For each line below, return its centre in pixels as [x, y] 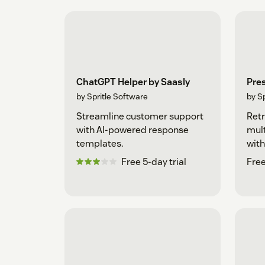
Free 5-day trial [154, 161]
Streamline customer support [140, 116]
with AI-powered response [132, 130]
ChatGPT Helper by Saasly [133, 82]
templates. [100, 143]
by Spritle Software [112, 96]
